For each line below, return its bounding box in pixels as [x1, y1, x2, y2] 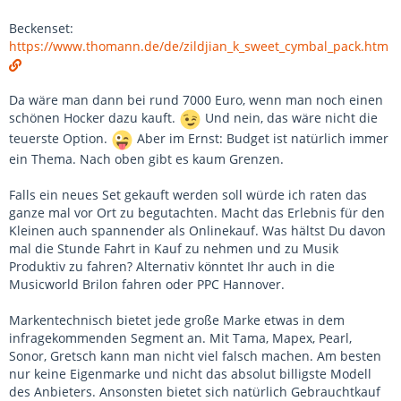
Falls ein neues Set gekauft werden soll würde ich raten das [9, 186, 367, 204]
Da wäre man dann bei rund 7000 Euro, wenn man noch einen [9, 91, 383, 109]
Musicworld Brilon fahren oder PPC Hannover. [9, 276, 285, 294]
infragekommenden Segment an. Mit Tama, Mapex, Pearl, [9, 329, 352, 347]
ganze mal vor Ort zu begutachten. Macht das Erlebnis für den [9, 204, 385, 222]
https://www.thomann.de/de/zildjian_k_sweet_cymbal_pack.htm [9, 38, 388, 55]
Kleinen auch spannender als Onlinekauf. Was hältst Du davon [9, 222, 386, 240]
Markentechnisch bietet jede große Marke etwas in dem [9, 311, 345, 329]
